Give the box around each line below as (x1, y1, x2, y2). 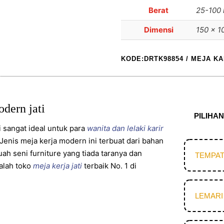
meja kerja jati (33, 161, 82, 171)
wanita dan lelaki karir (87, 123, 164, 133)
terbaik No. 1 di (82, 161, 137, 171)
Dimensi (143, 25, 173, 35)
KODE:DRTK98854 (121, 54, 184, 62)
